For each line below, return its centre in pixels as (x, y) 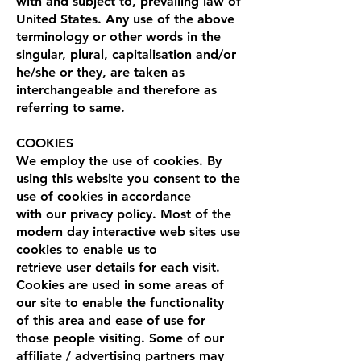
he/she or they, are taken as (100, 72)
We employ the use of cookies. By (119, 160)
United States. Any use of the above (125, 19)
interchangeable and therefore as (116, 89)
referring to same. (71, 107)
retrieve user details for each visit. (118, 267)
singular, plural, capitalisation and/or (126, 54)
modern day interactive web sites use (128, 231)
